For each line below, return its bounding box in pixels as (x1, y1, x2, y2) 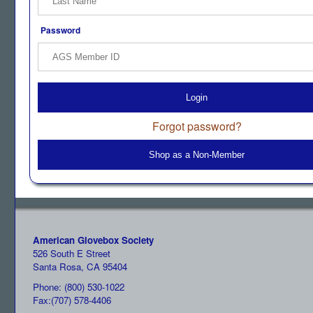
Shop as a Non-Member (149, 150, 245, 160)
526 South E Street (33, 247, 110, 260)
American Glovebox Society (33, 233, 154, 247)
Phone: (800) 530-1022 (33, 280, 124, 293)
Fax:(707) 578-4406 (33, 293, 111, 307)
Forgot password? (152, 118, 242, 134)
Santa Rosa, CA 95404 (33, 260, 127, 273)
